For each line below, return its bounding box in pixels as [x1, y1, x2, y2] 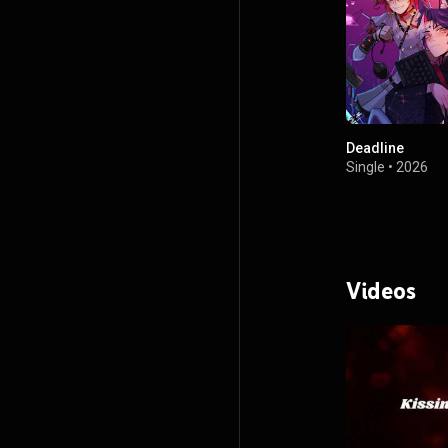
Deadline [346, 140, 404, 157]
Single [346, 159, 385, 176]
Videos [346, 275, 416, 305]
